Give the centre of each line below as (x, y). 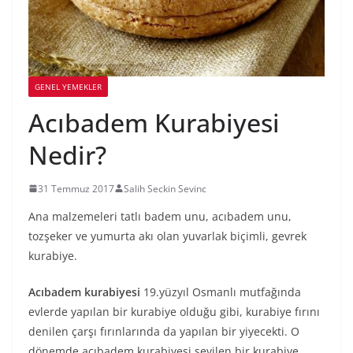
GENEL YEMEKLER (68, 86)
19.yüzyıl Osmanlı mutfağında (221, 292)
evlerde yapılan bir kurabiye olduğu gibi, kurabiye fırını (174, 311)
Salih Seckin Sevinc (165, 188)
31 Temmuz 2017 (76, 188)
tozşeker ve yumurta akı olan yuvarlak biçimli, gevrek (167, 236)
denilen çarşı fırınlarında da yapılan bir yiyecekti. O (164, 331)
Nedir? (67, 154)
